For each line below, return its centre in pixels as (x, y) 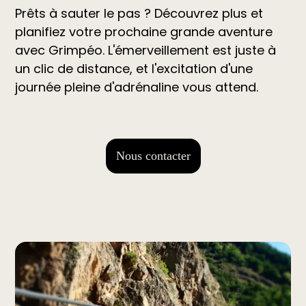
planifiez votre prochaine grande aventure (144, 31)
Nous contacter (153, 155)
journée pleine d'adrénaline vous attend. (137, 87)
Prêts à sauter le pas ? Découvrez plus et (139, 13)
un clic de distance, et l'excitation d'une (134, 68)
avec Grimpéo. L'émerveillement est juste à (146, 50)
